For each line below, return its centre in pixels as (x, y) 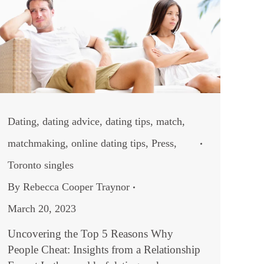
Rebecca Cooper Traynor (76, 187)
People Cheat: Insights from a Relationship (104, 250)
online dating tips (108, 143)
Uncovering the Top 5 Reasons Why (90, 234)
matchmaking (37, 143)
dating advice (71, 122)
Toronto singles (41, 165)
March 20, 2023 (42, 209)
